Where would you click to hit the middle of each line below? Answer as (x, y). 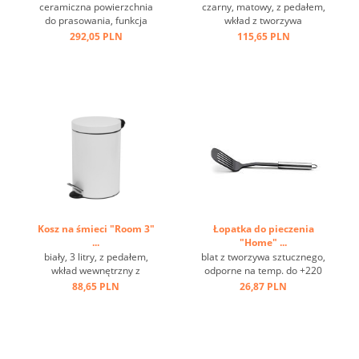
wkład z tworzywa (263, 20)
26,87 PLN (263, 286)
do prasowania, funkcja (96, 20)
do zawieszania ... (263, 298)
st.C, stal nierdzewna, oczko (263, 284)
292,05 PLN (96, 36)
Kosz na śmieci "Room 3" (96, 229)
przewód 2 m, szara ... (96, 48)
